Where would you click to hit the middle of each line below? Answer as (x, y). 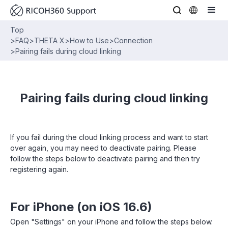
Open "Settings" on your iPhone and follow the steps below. (111, 222)
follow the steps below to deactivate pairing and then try (105, 159)
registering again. (39, 169)
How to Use (89, 40)
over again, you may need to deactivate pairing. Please (103, 148)
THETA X (49, 40)
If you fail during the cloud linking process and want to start (109, 137)
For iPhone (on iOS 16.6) (81, 207)
